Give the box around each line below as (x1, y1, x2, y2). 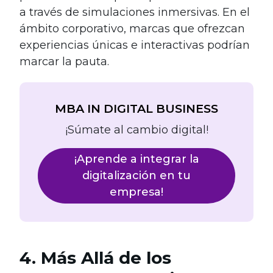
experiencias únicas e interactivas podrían (19, 38, 250, 52)
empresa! (110, 185, 163, 199)
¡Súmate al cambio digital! (65, 123, 208, 137)
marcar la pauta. (19, 54, 109, 68)
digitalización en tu (82, 169, 191, 183)
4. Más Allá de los (19, 247, 171, 269)
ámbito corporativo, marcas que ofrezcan (19, 21, 245, 35)
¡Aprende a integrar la (74, 152, 199, 166)
